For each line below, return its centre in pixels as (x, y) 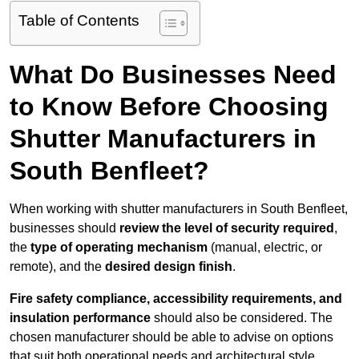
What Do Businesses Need (173, 75)
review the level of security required (227, 228)
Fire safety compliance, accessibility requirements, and (176, 299)
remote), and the (57, 267)
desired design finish (169, 267)
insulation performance (80, 318)
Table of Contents (79, 21)
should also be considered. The (242, 318)
